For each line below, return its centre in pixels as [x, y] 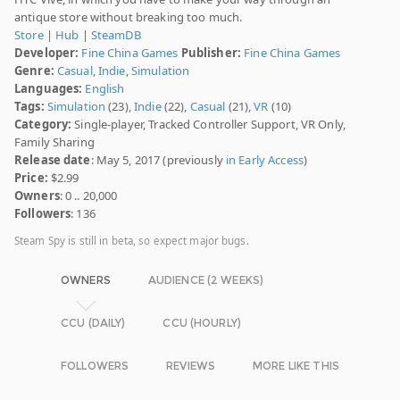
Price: [31, 178]
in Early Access [264, 160]
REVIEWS [191, 366]
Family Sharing [54, 142]
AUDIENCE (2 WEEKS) [206, 280]
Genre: [34, 71]
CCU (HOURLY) [202, 323]
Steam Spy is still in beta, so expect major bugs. [132, 241]
